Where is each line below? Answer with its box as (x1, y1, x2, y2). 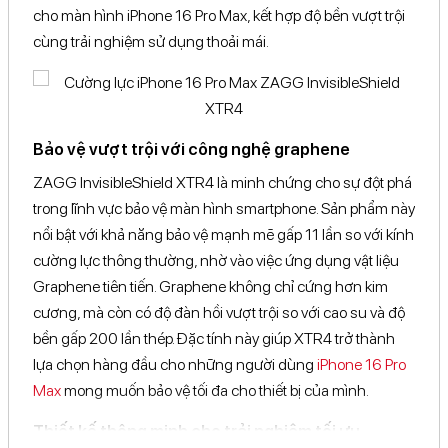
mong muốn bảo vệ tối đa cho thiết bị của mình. (61, 380, 369, 400)
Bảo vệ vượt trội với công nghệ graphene (33, 138, 350, 159)
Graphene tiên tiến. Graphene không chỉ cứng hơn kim (33, 276, 388, 296)
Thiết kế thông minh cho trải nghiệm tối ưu (33, 420, 360, 441)
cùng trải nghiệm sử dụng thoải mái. (33, 31, 269, 51)
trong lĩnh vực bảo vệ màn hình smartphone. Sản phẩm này (33, 198, 415, 218)
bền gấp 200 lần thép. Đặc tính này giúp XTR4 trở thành (33, 328, 395, 348)
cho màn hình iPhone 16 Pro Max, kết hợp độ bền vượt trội (33, 5, 405, 25)
